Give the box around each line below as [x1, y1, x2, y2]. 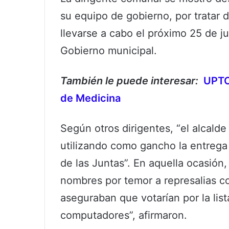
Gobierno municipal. [60, 44, 157, 57]
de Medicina [60, 91, 121, 104]
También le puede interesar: [60, 74, 201, 87]
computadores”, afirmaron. [60, 209, 187, 221]
